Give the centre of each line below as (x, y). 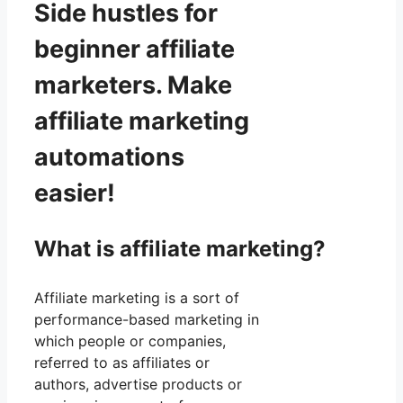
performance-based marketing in (147, 319)
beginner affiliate (134, 49)
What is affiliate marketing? (180, 248)
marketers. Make (133, 85)
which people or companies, (130, 340)
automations (109, 157)
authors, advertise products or (138, 384)
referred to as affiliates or (122, 362)
